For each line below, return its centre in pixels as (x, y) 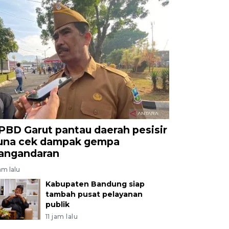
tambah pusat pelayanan (94, 194)
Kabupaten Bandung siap (95, 184)
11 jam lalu (62, 216)
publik (57, 204)
